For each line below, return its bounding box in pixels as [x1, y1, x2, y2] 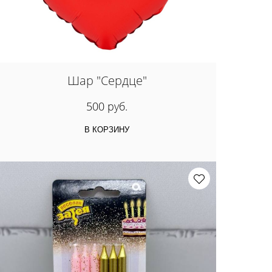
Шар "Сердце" [67, 72, 147, 89]
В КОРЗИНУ [84, 124, 129, 134]
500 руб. [86, 98, 127, 114]
